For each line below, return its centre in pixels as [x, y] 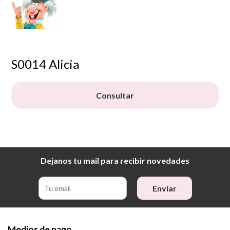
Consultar [115, 95]
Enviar [164, 188]
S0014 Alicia [45, 64]
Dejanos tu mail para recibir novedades [115, 160]
